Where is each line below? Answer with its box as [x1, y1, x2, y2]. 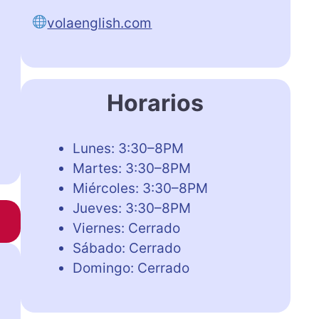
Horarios [107, 88, 204, 117]
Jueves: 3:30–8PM [72, 199, 191, 216]
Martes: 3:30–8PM [72, 159, 191, 177]
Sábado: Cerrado [72, 239, 181, 256]
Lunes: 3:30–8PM [72, 140, 184, 157]
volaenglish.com [47, 14, 152, 31]
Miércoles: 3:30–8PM [72, 179, 208, 197]
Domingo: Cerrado [72, 259, 189, 276]
